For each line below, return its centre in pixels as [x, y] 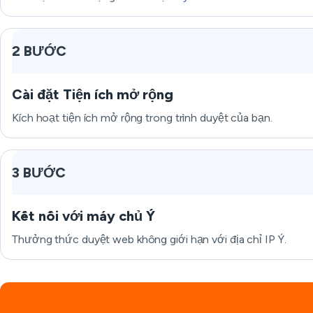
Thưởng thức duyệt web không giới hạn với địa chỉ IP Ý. [149, 239]
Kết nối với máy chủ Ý [83, 216]
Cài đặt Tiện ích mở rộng [93, 94]
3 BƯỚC [39, 173]
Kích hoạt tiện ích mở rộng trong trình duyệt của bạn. [142, 118]
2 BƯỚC [39, 51]
